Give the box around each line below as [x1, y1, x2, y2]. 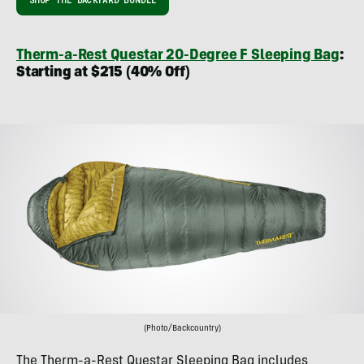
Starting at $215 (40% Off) [16, 65, 190, 80]
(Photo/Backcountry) [143, 324, 221, 333]
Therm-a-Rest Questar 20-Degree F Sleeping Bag [16, 48, 340, 63]
